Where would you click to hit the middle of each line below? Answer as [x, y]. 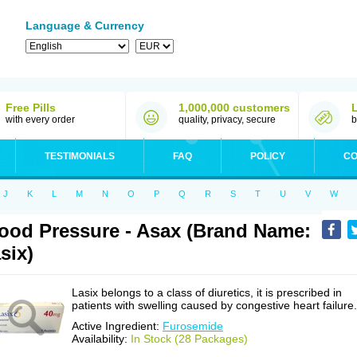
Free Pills [31, 108]
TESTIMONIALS [80, 156]
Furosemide [193, 326]
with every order [40, 120]
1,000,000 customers [234, 108]
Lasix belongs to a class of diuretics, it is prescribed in [207, 292]
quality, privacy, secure [227, 120]
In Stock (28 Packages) [189, 339]
